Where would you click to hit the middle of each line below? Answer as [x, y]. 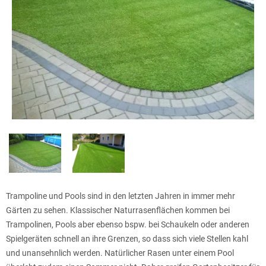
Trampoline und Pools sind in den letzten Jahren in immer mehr [121, 196]
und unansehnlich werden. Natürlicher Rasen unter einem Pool [120, 253]
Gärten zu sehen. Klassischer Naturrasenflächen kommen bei [118, 210]
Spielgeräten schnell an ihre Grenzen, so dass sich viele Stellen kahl [127, 239]
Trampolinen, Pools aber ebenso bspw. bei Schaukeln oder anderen [128, 225]
